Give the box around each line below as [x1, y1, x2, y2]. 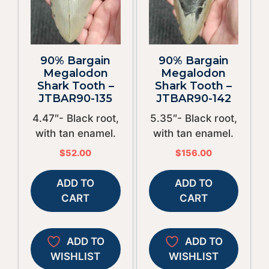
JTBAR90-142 [156, 91, 231, 105]
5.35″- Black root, [150, 112, 237, 124]
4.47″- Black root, [32, 112, 119, 124]
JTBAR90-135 [38, 91, 113, 105]
